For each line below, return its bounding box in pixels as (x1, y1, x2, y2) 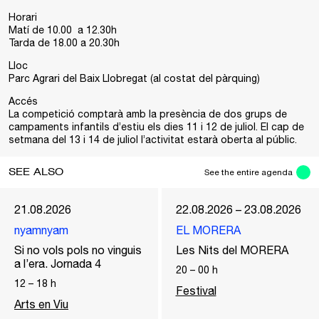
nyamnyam (14, 224, 68, 236)
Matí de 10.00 (9, 24, 72, 36)
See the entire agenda (204, 167, 293, 177)
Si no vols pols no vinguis (14, 244, 142, 256)
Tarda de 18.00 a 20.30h (9, 37, 120, 48)
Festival (175, 284, 216, 297)
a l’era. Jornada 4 (14, 257, 101, 270)
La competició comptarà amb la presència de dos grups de (9, 108, 287, 120)
